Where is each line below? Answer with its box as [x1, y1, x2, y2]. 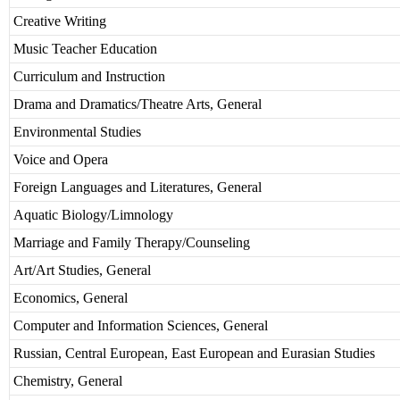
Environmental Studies [13, 124, 141, 140]
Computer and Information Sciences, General [13, 318, 268, 334]
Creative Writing [13, 13, 106, 29]
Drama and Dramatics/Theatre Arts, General [13, 96, 262, 112]
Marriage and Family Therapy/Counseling [13, 235, 250, 251]
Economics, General [13, 290, 128, 306]
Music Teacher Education [13, 41, 157, 57]
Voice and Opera [13, 152, 108, 168]
